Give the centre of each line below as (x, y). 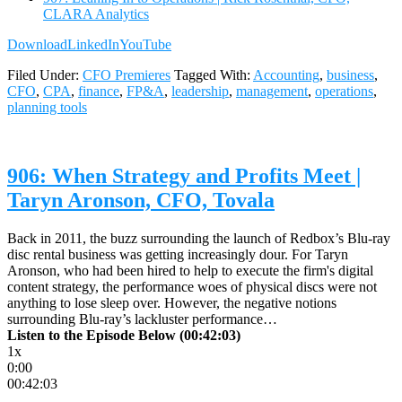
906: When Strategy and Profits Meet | (184, 176)
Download (37, 45)
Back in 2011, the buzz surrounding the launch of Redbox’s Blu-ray (199, 238)
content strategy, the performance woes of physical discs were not (192, 286)
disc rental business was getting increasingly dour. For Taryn (178, 254)
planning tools (47, 108)
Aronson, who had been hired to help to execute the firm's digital (190, 270)
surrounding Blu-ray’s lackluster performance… (142, 319)
